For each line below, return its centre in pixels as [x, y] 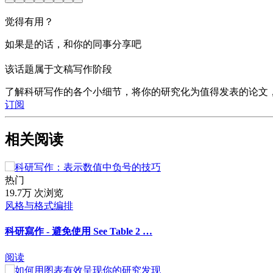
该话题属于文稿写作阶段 [58, 69]
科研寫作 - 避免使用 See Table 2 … [79, 232]
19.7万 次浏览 [34, 193]
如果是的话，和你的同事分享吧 [73, 44]
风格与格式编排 [39, 206]
